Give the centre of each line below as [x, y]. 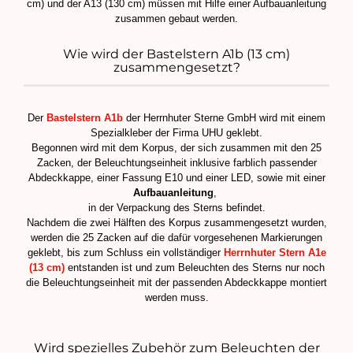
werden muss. [176, 297]
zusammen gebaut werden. [176, 18]
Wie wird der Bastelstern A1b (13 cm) [176, 54]
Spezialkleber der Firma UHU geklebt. [176, 132]
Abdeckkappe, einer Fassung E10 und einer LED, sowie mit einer [176, 177]
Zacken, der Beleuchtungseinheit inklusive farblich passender [176, 162]
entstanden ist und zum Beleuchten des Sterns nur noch [194, 267]
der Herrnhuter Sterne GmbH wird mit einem [224, 117]
